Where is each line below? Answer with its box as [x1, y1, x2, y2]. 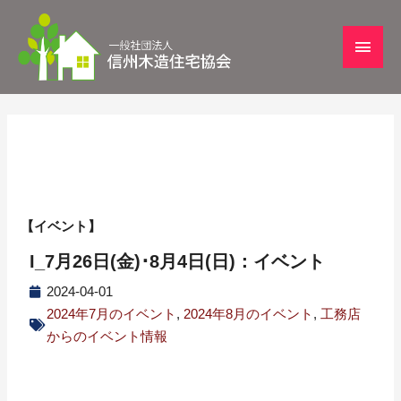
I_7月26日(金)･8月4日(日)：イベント [30, 252, 326, 272]
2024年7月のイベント [47, 306, 177, 322]
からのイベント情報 [47, 328, 168, 345]
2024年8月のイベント [183, 306, 314, 322]
